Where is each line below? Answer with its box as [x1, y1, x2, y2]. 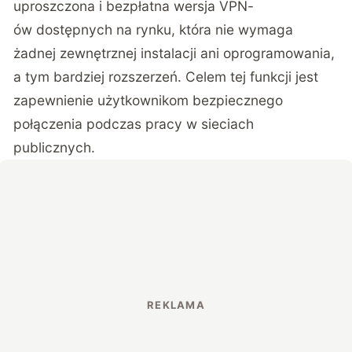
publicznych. [13, 138, 96, 156]
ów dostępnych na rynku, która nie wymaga [13, 20, 294, 38]
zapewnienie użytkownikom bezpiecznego [13, 91, 284, 108]
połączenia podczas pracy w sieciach [13, 115, 255, 132]
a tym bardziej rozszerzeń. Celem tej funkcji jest [13, 68, 319, 85]
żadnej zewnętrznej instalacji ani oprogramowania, [13, 44, 335, 61]
